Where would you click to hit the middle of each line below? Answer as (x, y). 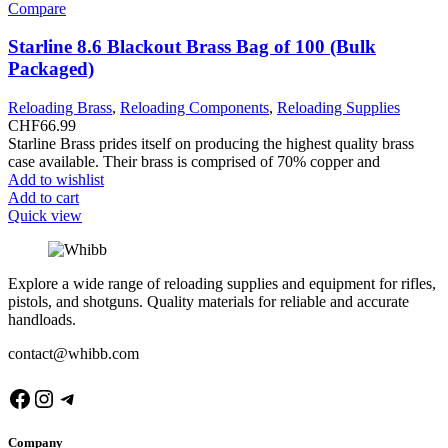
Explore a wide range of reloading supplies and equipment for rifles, (222, 283)
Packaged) (51, 69)
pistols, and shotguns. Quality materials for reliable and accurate (208, 301)
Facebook (54, 397)
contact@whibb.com (73, 353)
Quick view (45, 215)
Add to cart (43, 197)
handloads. (42, 319)
